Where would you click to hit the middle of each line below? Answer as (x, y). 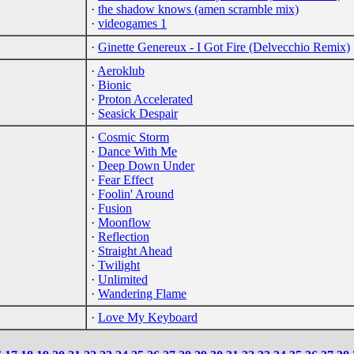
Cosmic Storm (134, 137)
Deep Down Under (146, 165)
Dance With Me (137, 151)
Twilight (119, 265)
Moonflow (124, 222)
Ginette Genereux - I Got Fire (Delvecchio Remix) (224, 47)
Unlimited (123, 279)
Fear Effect (126, 179)
